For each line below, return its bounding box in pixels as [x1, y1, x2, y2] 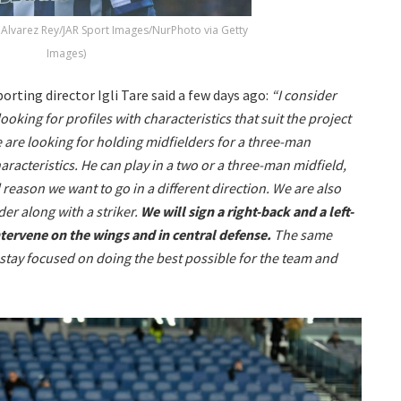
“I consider [271, 85, 337, 104]
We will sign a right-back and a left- [141, 201, 354, 220]
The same [271, 225, 332, 243]
